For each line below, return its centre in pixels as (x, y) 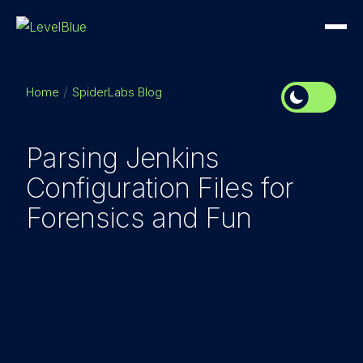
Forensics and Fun (139, 218)
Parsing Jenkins (123, 158)
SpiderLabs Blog (117, 92)
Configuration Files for (160, 188)
